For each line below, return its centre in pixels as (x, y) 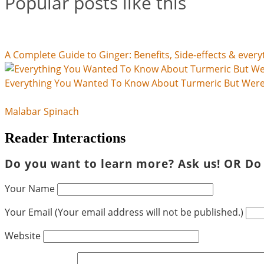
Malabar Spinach (42, 111)
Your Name (30, 189)
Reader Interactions (65, 138)
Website (23, 236)
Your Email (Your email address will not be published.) (124, 212)
